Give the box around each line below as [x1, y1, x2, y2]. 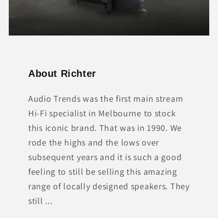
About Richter [28, 68, 96, 79]
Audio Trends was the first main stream [28, 92, 183, 104]
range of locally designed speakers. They [28, 180, 190, 192]
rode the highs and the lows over [28, 136, 160, 148]
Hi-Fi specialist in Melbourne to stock [28, 107, 176, 119]
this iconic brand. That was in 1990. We [28, 122, 182, 133]
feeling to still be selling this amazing [28, 165, 177, 177]
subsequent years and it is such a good [28, 151, 182, 163]
